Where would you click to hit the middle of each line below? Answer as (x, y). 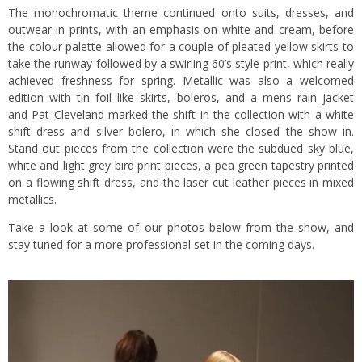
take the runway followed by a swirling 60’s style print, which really (181, 63)
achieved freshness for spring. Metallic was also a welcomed (181, 80)
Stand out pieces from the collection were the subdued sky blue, (181, 148)
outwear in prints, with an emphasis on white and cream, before (181, 29)
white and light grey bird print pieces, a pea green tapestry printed (181, 165)
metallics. (32, 199)
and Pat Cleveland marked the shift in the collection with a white (181, 114)
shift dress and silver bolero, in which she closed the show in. (181, 131)
